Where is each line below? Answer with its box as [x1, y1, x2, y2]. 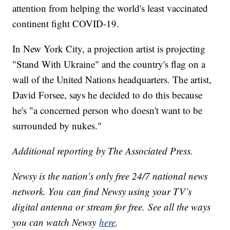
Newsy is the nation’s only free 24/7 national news [12, 169, 208, 182]
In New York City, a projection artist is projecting [12, 42, 206, 55]
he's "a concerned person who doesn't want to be [12, 103, 203, 117]
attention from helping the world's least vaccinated [12, 1, 208, 14]
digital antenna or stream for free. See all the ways [12, 200, 211, 213]
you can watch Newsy [12, 215, 100, 228]
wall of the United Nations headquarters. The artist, [12, 72, 212, 86]
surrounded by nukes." [12, 119, 102, 132]
